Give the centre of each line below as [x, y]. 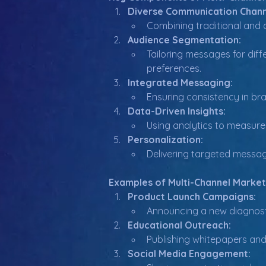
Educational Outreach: [179, 225]
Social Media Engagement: [189, 254]
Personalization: [165, 140]
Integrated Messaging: [180, 83]
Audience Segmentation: [184, 40]
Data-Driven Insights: [177, 111]
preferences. [174, 68]
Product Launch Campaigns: [192, 197]
